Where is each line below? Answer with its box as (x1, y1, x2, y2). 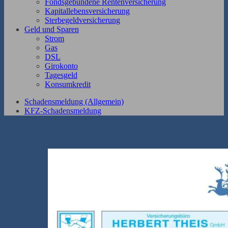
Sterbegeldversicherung (45, 16, 120, 25)
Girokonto (45, 62, 78, 71)
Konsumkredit (45, 80, 91, 89)
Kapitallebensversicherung (45, 7, 130, 16)
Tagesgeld (45, 71, 77, 80)
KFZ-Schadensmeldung (24, 106, 101, 116)
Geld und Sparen (24, 25, 79, 34)
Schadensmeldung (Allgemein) (24, 97, 124, 106)
